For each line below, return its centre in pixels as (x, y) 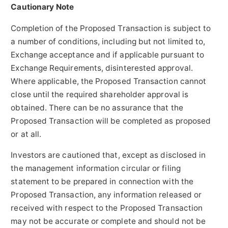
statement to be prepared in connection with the (102, 182)
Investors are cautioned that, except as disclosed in (108, 155)
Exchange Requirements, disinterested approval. (102, 68)
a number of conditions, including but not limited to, (108, 41)
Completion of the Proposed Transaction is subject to (111, 28)
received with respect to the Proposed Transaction (107, 208)
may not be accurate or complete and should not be (108, 221)
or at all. (26, 134)
